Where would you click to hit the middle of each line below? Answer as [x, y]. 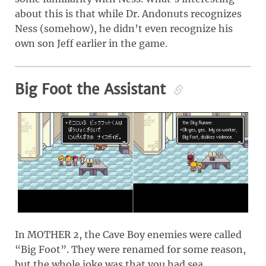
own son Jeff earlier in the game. [91, 43]
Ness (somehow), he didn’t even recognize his [124, 28]
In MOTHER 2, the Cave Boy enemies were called [128, 234]
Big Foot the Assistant [93, 89]
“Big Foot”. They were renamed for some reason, [130, 249]
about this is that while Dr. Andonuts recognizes [128, 13]
